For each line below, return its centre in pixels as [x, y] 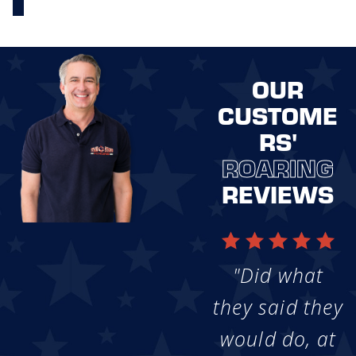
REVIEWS [278, 193]
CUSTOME [278, 114]
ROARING [278, 166]
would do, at [278, 339]
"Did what [278, 275]
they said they [278, 307]
